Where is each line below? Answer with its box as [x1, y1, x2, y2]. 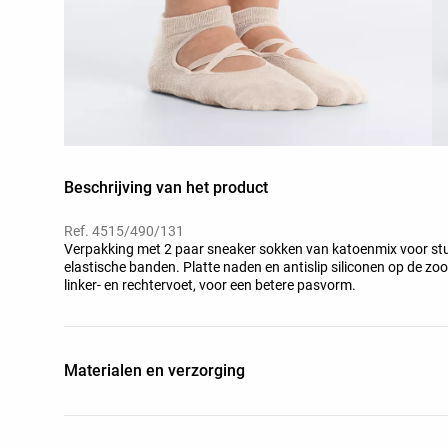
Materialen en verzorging [64, 360, 245, 380]
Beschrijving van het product [64, 177, 268, 197]
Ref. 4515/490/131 [64, 222, 184, 239]
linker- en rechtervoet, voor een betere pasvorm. [64, 276, 356, 293]
